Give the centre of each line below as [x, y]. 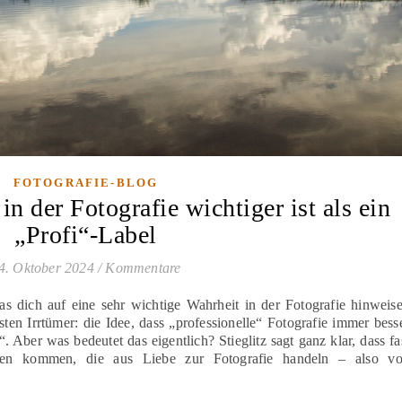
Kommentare [143, 268]
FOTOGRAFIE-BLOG [86, 183]
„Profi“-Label [86, 235]
